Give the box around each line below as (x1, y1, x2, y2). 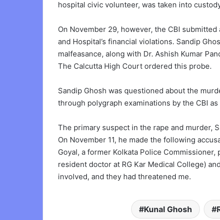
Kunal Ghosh (143, 204, 192, 214)
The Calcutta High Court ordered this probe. (58, 61, 212, 71)
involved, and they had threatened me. (58, 171, 191, 181)
